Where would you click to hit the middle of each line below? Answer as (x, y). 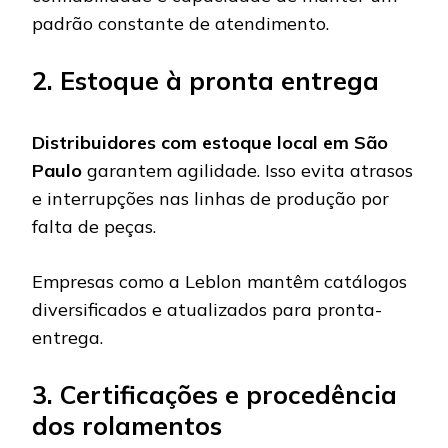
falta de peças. (94, 227)
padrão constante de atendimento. (180, 24)
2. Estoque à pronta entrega (205, 81)
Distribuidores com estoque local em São (210, 143)
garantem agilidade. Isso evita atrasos (247, 171)
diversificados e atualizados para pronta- (207, 310)
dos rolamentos (127, 426)
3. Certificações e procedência (214, 395)
